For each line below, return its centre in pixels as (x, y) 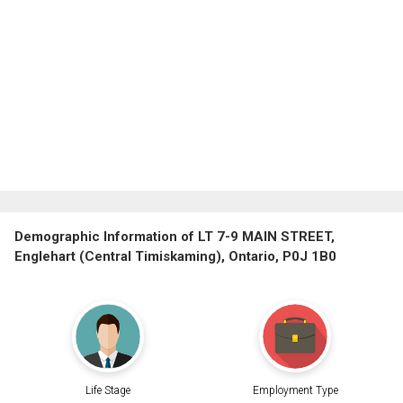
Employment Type (295, 391)
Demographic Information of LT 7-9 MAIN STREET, (175, 236)
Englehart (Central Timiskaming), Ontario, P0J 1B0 (175, 256)
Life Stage (108, 391)
